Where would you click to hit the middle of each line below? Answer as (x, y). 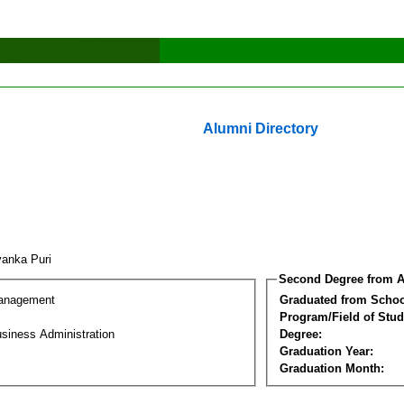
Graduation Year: (326, 351)
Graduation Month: (332, 368)
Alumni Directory (261, 129)
